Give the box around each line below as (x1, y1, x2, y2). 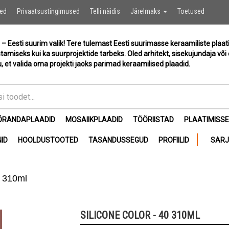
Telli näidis (90, 7, 120, 15)
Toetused (177, 7, 204, 15)
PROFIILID (158, 136, 189, 144)
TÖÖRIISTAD (133, 116, 174, 124)
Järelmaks (130, 7, 162, 15)
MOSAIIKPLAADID (65, 116, 123, 124)
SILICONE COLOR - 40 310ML (80, 209, 200, 221)
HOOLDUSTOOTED (18, 136, 78, 144)
